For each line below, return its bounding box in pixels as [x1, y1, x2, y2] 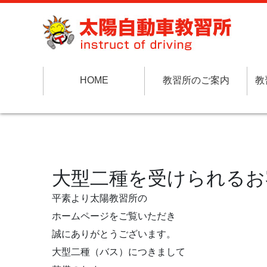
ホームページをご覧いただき [52, 211, 176, 221]
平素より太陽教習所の [52, 193, 147, 203]
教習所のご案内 [162, 75, 229, 85]
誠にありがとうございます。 [52, 229, 176, 239]
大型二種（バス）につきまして [52, 247, 185, 257]
